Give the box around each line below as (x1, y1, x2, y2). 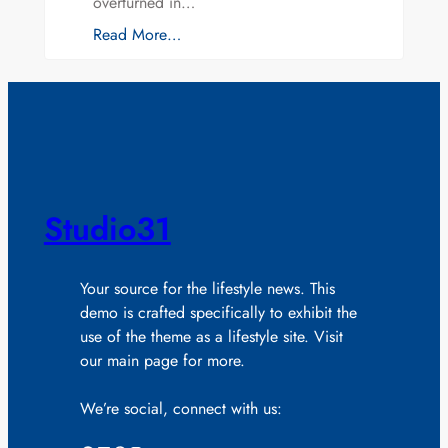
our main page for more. (79, 348, 245, 372)
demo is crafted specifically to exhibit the (79, 300, 357, 324)
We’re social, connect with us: (79, 396, 282, 420)
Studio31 (43, 205, 171, 252)
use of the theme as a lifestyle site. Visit (79, 324, 343, 348)
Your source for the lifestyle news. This (79, 276, 335, 300)
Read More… (92, 23, 181, 47)
